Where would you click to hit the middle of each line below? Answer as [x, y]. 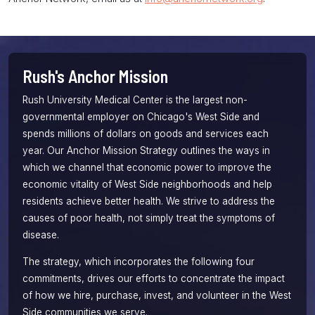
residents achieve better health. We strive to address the [149, 201]
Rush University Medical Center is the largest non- [135, 100]
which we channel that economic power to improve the [147, 168]
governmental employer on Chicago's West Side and [141, 117]
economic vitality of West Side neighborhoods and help [147, 185]
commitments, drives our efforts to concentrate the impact [154, 278]
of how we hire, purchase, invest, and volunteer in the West [157, 295]
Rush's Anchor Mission [95, 76]
